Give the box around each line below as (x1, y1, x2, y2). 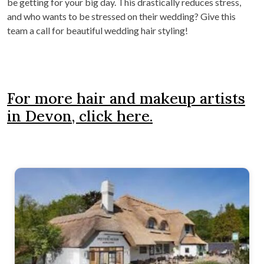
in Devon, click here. (7, 107, 153, 126)
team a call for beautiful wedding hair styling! (7, 25, 188, 37)
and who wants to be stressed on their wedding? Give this (7, 11, 236, 22)
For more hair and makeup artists (7, 89, 245, 108)
